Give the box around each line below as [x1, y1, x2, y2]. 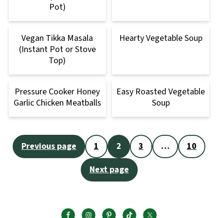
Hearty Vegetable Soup [119, 32, 202, 45]
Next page [89, 163, 129, 176]
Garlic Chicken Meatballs [13, 97, 101, 109]
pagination [8, 151, 87, 173]
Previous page [21, 140, 76, 153]
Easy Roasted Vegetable [116, 86, 205, 98]
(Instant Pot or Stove [18, 43, 96, 56]
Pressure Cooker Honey [15, 86, 100, 98]
